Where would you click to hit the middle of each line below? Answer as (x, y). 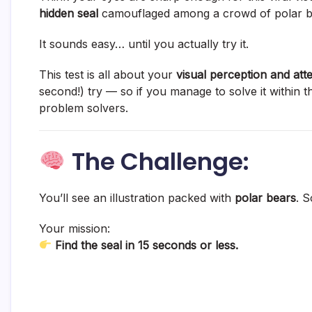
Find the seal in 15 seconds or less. (147, 245)
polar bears (265, 197)
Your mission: (75, 228)
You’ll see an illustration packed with (137, 197)
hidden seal (69, 13)
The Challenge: (157, 161)
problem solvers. (84, 108)
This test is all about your (108, 74)
